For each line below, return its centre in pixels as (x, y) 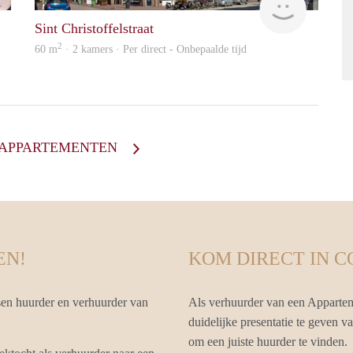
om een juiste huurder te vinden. (268, 342)
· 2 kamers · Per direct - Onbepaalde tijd (154, 50)
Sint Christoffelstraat (94, 29)
